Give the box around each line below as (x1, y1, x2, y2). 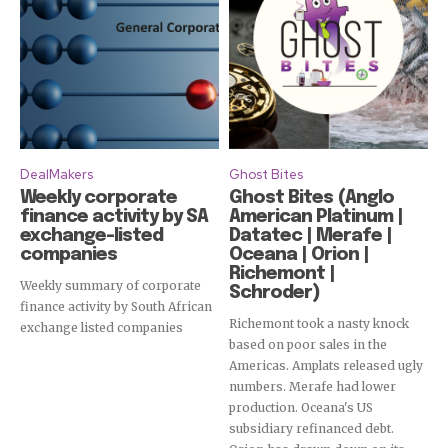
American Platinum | (229, 208, 403, 227)
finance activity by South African (20, 299, 212, 315)
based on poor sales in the (229, 337, 387, 353)
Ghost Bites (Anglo (229, 189, 394, 208)
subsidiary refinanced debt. (229, 421, 394, 437)
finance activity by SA (20, 208, 208, 227)
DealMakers (20, 166, 93, 184)
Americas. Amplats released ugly (229, 358, 423, 374)
